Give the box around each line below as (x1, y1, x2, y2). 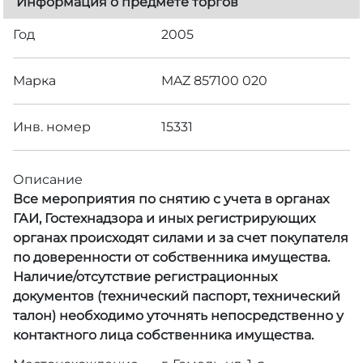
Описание (13, 171, 83, 187)
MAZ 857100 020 (161, 72, 268, 88)
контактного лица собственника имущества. (13, 327, 314, 343)
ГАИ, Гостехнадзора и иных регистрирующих (13, 210, 315, 226)
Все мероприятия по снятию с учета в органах (13, 190, 329, 207)
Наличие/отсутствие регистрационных (13, 268, 277, 284)
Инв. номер (13, 118, 91, 135)
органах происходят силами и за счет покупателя (13, 229, 348, 246)
